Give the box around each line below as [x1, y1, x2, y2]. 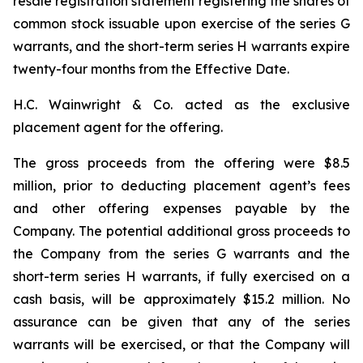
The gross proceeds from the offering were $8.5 [13, 155, 350, 171]
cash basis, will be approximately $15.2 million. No [13, 291, 350, 307]
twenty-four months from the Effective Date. [13, 61, 289, 77]
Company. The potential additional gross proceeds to [13, 223, 350, 239]
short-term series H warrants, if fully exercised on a [13, 268, 350, 284]
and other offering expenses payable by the [13, 200, 350, 216]
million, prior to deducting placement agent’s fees [13, 177, 350, 194]
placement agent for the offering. [13, 119, 223, 135]
